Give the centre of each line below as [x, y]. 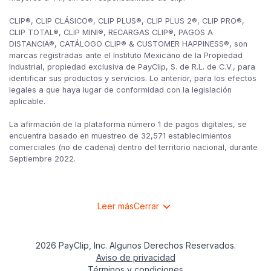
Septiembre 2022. [42, 158]
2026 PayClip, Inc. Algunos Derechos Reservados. [135, 246]
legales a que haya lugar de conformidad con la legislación [120, 90]
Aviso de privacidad [135, 258]
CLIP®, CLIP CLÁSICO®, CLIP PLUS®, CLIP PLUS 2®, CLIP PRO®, [127, 21]
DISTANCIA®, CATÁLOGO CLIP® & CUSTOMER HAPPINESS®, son [128, 44]
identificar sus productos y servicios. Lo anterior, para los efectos [133, 78]
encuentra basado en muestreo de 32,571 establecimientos [120, 135]
